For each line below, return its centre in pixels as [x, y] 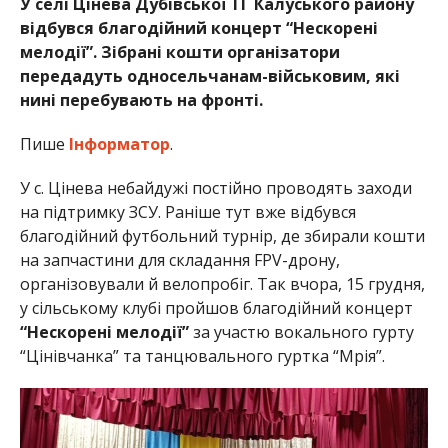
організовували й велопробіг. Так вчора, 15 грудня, [222, 283]
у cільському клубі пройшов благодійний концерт [216, 307]
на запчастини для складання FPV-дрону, [179, 259]
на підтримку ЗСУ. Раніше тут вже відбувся [187, 211]
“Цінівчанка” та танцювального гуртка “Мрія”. [202, 355]
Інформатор [119, 143]
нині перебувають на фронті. [141, 99]
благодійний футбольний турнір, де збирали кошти [222, 235]
